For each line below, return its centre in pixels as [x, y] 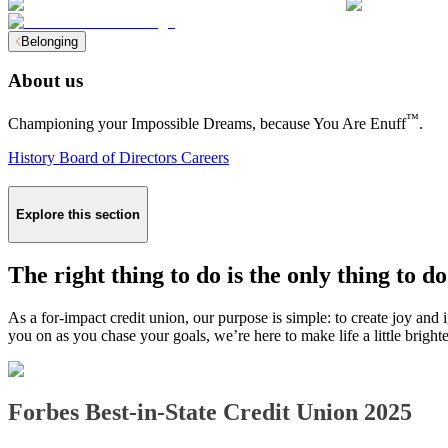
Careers [205, 158]
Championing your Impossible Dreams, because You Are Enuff [207, 124]
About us [45, 81]
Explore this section [78, 214]
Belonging [49, 41]
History [31, 158]
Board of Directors [118, 158]
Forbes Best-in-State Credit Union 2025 [210, 412]
